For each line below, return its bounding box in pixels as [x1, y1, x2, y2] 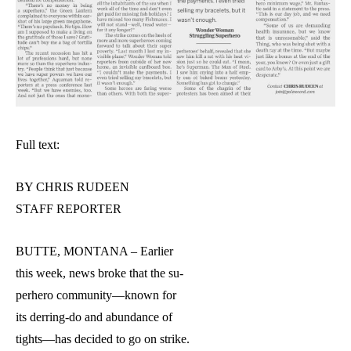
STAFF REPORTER [16, 202, 121, 216]
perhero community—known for [16, 288, 176, 302]
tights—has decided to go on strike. [16, 332, 190, 346]
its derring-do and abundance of [16, 310, 172, 324]
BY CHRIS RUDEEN [16, 180, 129, 194]
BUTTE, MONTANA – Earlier [16, 244, 173, 259]
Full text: [16, 138, 60, 152]
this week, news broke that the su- [16, 266, 183, 280]
